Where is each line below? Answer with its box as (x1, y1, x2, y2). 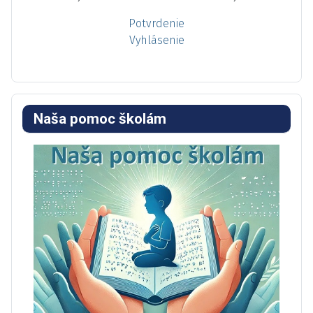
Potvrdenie (129, 17, 184, 31)
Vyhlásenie (129, 34, 184, 48)
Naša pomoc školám (34, 110, 166, 128)
